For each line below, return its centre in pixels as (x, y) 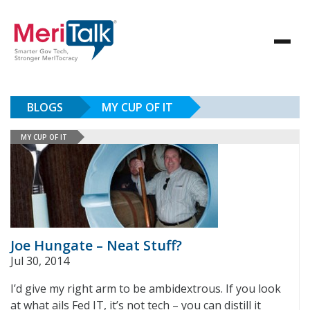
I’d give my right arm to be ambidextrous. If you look (146, 289)
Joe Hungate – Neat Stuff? (96, 245)
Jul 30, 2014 (40, 261)
